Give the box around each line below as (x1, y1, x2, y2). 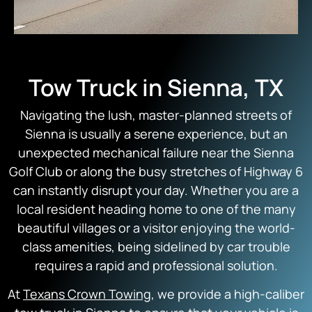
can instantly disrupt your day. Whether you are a (13, 181, 299, 198)
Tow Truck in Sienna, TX (29, 71, 283, 103)
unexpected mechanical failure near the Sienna (18, 143, 294, 161)
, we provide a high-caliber (151, 286, 304, 303)
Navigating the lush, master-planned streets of (20, 106, 292, 123)
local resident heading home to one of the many (16, 200, 296, 217)
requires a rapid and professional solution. (34, 256, 278, 274)
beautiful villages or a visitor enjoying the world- (17, 219, 295, 236)
